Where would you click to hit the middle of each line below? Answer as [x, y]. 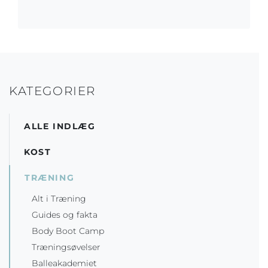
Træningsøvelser [66, 247]
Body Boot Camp [68, 231]
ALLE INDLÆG [60, 127]
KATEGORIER [52, 91]
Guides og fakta [65, 215]
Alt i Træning [59, 199]
